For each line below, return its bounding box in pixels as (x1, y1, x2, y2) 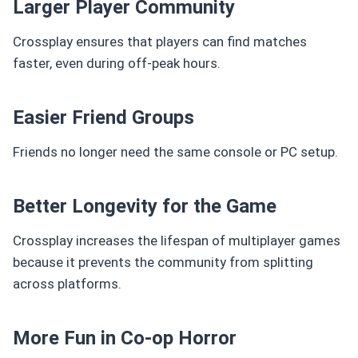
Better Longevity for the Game (13, 194, 276, 217)
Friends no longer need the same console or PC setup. (13, 143, 338, 160)
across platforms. (13, 275, 121, 292)
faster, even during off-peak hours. (13, 54, 221, 71)
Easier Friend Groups (13, 105, 194, 129)
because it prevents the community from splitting (13, 253, 313, 270)
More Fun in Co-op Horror (13, 326, 237, 349)
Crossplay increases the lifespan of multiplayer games (13, 232, 340, 249)
